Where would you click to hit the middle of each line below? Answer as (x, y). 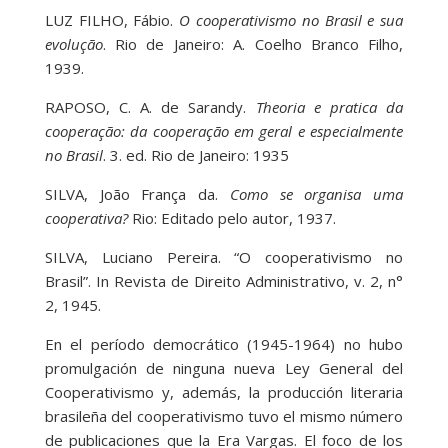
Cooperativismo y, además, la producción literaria (224, 392)
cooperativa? (86, 218)
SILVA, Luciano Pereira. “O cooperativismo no (224, 257)
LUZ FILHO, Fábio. (112, 20)
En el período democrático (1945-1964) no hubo (224, 344)
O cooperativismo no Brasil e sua (291, 20)
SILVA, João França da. (137, 194)
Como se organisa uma (316, 194)
